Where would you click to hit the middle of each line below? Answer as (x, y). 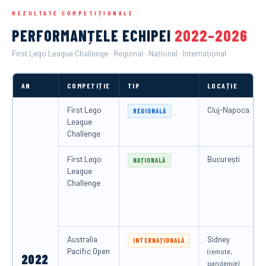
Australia (82, 239)
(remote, (219, 251)
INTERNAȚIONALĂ (159, 240)
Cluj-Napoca (228, 109)
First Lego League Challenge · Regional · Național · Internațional (119, 53)
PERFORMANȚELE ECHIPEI (93, 36)
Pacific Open (88, 251)
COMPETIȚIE (88, 85)
